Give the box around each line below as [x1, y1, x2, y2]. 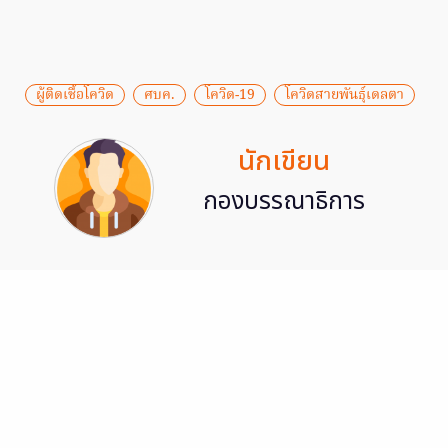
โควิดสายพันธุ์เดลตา [285, 83, 404, 106]
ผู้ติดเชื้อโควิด [36, 83, 114, 106]
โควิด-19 [205, 83, 255, 106]
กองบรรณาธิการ [203, 183, 365, 220]
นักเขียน [238, 140, 330, 182]
